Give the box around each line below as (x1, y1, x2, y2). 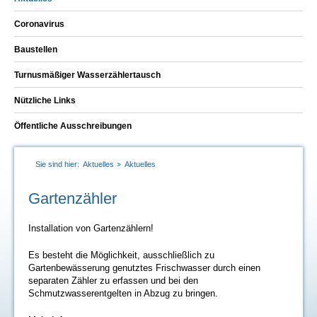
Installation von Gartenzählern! (28, 223, 154, 234)
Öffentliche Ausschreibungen (14, 121, 132, 131)
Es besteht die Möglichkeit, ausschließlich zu (28, 250, 214, 260)
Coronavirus (14, 19, 64, 29)
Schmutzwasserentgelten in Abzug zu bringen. (28, 288, 218, 299)
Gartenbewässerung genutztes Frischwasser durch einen (28, 263, 260, 273)
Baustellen (14, 45, 57, 54)
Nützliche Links (14, 96, 76, 105)
